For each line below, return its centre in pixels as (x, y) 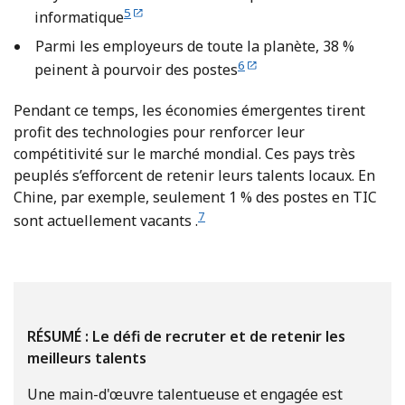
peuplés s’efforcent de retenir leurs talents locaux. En (194, 175)
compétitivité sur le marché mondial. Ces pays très (184, 153)
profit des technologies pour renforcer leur (159, 132)
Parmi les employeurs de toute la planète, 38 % (194, 47)
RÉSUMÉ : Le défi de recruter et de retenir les (186, 336)
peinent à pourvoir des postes (136, 70)
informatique (79, 18)
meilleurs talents (87, 358)
